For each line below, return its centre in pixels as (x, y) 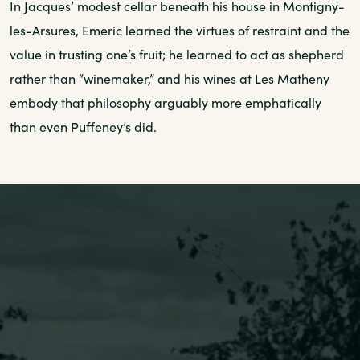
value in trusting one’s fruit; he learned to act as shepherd (177, 54)
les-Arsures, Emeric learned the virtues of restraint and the (180, 30)
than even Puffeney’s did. (83, 126)
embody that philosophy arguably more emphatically (166, 102)
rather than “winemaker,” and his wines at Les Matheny (170, 78)
